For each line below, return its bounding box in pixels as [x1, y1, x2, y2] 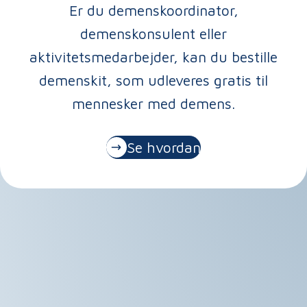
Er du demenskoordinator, [69, 2, 238, 19]
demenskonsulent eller [80, 25, 227, 42]
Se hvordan [127, 139, 201, 156]
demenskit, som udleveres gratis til [39, 72, 268, 89]
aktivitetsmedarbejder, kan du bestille [29, 49, 278, 66]
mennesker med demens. [72, 95, 235, 112]
